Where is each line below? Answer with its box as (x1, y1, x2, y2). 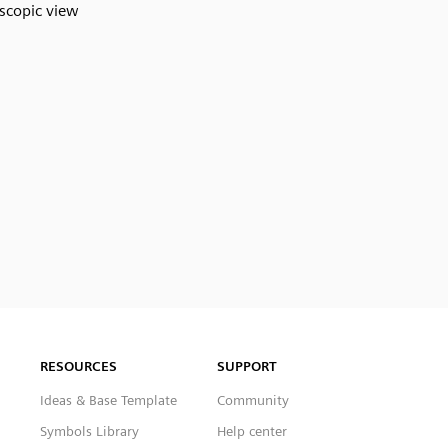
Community (217, 392, 289, 408)
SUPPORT (217, 358, 277, 374)
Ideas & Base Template (40, 392, 177, 408)
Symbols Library (40, 423, 139, 439)
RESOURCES (40, 358, 117, 374)
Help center (217, 423, 287, 439)
